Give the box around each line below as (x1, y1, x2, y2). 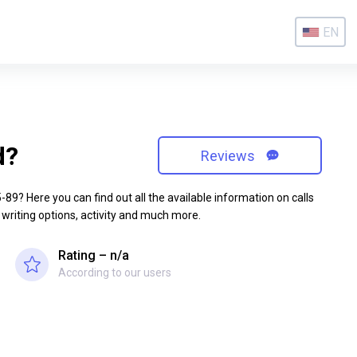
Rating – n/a (58, 248, 129, 263)
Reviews (201, 147, 258, 164)
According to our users (58, 265, 171, 279)
